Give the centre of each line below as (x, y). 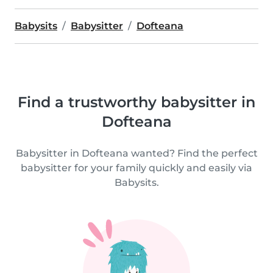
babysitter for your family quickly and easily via (136, 168)
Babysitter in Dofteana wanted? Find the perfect (136, 153)
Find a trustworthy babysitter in (136, 102)
